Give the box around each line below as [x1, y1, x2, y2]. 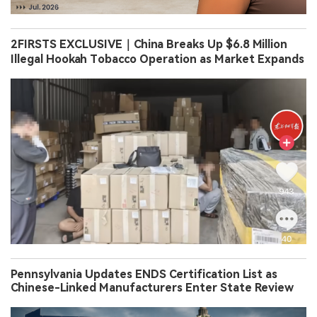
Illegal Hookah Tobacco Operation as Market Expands [11, 52, 304, 66]
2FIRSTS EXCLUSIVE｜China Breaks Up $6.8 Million [11, 37, 287, 51]
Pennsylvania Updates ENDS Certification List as [11, 267, 277, 281]
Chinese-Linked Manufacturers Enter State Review [11, 280, 294, 294]
